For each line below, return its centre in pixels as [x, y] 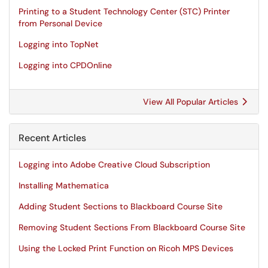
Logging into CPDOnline [65, 65]
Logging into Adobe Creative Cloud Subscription [114, 165]
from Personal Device [60, 23]
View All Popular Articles [192, 102]
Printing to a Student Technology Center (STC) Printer [124, 11]
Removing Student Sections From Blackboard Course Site [132, 227]
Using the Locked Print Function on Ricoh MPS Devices [126, 248]
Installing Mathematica [64, 185]
